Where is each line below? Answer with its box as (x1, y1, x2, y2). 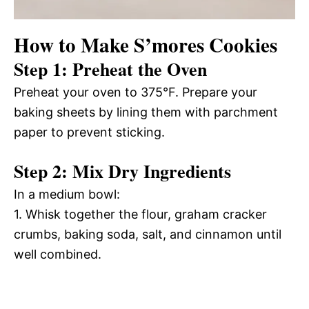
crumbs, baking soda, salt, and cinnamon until (14, 226, 281, 241)
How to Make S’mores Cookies (14, 30, 277, 59)
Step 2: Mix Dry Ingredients (14, 157, 231, 184)
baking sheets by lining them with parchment (14, 104, 278, 119)
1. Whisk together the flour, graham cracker (14, 206, 267, 221)
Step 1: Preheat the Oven (14, 55, 207, 82)
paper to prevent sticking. (14, 124, 165, 139)
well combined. (14, 246, 101, 261)
